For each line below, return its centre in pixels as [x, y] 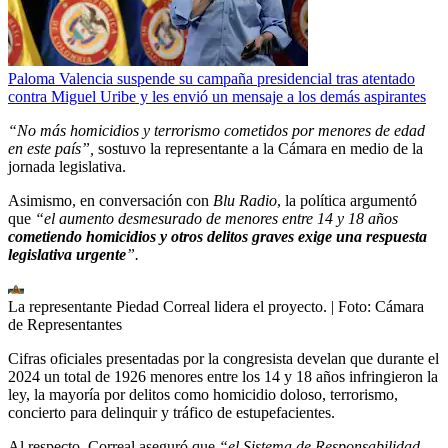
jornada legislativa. [67, 167]
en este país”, [51, 149]
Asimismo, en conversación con [110, 201]
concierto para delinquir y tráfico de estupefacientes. [171, 413]
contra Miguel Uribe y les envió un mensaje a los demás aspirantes [217, 97]
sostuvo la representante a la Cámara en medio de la [258, 149]
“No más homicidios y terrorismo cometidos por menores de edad [216, 131]
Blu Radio [245, 201]
